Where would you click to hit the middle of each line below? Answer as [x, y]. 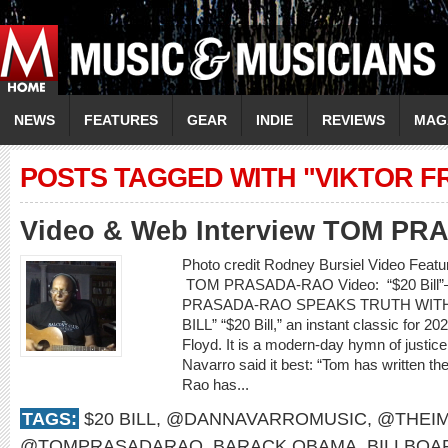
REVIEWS [353, 120]
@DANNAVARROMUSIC [266, 418]
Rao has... [217, 384]
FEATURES [121, 120]
